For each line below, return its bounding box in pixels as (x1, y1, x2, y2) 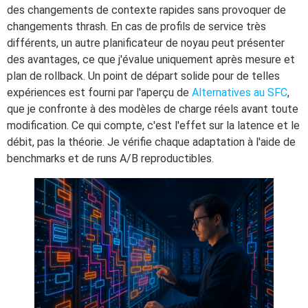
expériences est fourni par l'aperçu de (7, 85, 192, 99)
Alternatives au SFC (192, 85, 287, 99)
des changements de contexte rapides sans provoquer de (7, 3, 286, 16)
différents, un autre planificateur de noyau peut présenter (7, 36, 285, 49)
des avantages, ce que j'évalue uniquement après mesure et (7, 52, 295, 66)
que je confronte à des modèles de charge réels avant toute (7, 102, 298, 115)
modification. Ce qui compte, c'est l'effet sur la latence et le (7, 118, 300, 132)
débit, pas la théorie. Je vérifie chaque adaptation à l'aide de (7, 135, 296, 148)
